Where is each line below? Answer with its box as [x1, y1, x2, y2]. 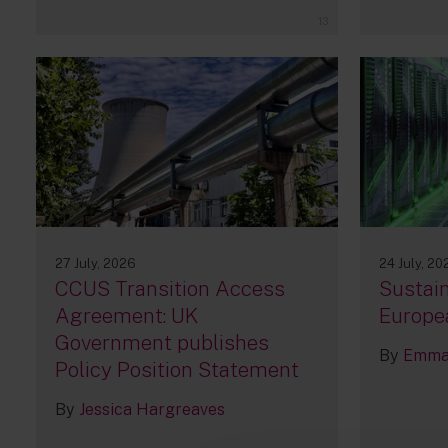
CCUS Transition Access [55, 276, 286, 302]
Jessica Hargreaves [79, 400, 226, 420]
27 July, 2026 [55, 256, 137, 272]
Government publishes [55, 330, 270, 356]
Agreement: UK [55, 303, 199, 329]
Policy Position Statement [55, 357, 300, 383]
